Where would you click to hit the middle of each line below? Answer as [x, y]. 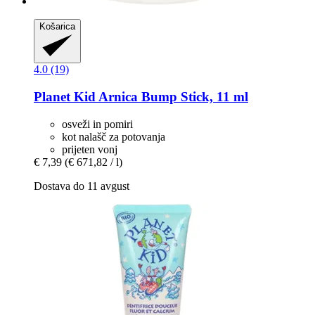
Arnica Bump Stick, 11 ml [172, 97]
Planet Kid [65, 97]
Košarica [57, 26]
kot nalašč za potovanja [114, 136]
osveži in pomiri [97, 124]
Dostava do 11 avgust [82, 186]
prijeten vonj [90, 149]
